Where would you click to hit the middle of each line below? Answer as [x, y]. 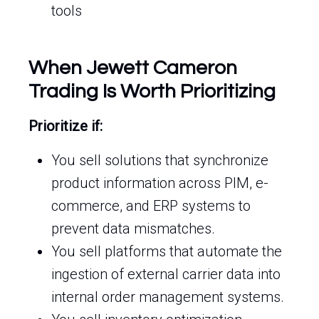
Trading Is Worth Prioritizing [152, 91]
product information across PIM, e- [160, 183]
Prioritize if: [66, 126]
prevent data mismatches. [133, 229]
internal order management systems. [168, 297]
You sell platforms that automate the [167, 251]
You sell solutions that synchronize [160, 160]
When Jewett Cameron [133, 68]
